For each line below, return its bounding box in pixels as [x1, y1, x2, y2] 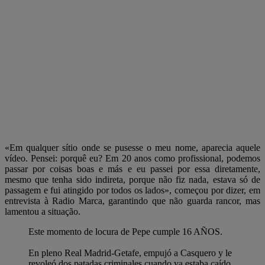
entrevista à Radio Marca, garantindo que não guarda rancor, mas [5, 195, 260, 206]
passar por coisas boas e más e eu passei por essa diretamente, [5, 163, 260, 174]
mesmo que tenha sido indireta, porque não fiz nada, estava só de [5, 174, 260, 185]
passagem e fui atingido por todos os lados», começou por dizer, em [5, 185, 260, 195]
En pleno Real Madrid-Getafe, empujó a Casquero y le [28, 247, 232, 258]
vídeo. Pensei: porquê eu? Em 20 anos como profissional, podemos [5, 153, 260, 163]
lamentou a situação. [5, 206, 80, 216]
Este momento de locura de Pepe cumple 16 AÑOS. [28, 226, 222, 237]
